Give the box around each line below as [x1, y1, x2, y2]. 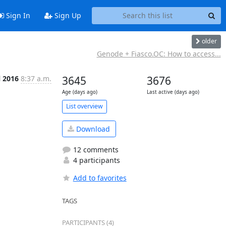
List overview [66, 102, 103, 110]
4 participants [71, 155, 120, 165]
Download [74, 124, 110, 134]
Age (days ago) [62, 88, 97, 95]
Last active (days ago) [146, 88, 199, 95]
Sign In [4, 11, 30, 21]
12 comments [71, 145, 119, 154]
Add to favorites [73, 173, 127, 183]
